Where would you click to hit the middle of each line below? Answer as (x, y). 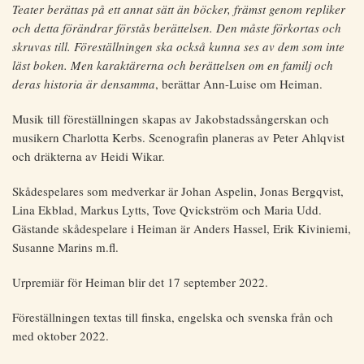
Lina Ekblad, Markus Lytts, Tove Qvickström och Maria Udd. (167, 209)
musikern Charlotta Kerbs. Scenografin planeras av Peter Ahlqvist (178, 137)
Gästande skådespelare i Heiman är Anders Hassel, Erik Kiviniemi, (182, 228)
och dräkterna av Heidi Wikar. (89, 156)
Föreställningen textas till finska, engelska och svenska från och (173, 316)
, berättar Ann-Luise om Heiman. (239, 83)
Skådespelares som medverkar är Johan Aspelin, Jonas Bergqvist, (178, 191)
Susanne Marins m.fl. (67, 247)
